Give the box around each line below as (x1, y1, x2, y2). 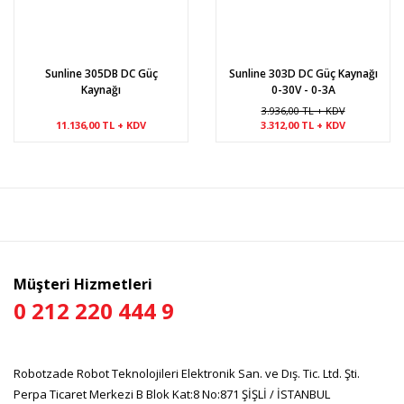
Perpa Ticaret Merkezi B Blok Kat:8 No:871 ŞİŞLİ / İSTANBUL (14, 386, 330, 402)
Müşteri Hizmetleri (14, 274, 152, 294)
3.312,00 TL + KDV (261, 118, 345, 132)
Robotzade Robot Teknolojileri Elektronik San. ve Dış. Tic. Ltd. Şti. (14, 365, 360, 381)
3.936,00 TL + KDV (261, 104, 345, 117)
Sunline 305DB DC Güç (44, 66, 158, 81)
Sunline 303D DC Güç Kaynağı (228, 66, 378, 81)
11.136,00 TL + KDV (56, 118, 146, 132)
